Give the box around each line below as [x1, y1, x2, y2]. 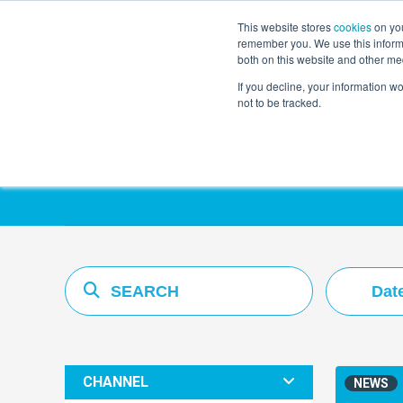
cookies [334, 19, 372, 34]
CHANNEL [83, 373, 148, 391]
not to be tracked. [237, 94, 321, 110]
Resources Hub [65, 114, 344, 166]
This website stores [237, 19, 334, 34]
